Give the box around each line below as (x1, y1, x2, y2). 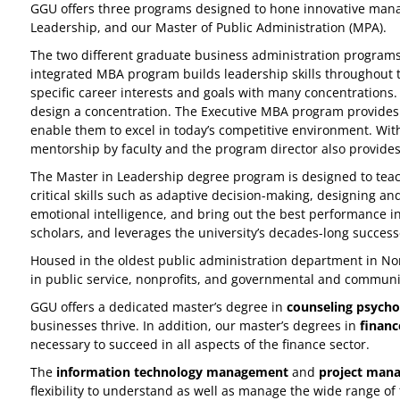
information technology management (56, 363, 288, 380)
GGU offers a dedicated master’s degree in (30, 298, 287, 315)
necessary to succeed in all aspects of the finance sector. (30, 336, 373, 353)
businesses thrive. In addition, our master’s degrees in (30, 317, 360, 334)
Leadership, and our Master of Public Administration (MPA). (30, 19, 387, 36)
